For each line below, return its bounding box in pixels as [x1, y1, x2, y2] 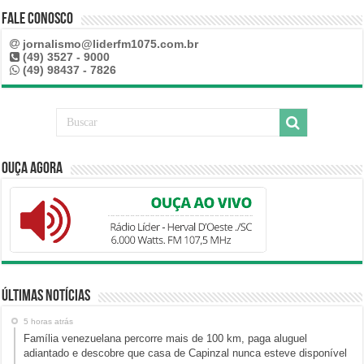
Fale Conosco [2, 11, 74, 28]
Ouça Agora [2, 161, 63, 178]
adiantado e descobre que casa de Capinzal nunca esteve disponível [24, 347, 348, 360]
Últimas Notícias [2, 288, 91, 305]
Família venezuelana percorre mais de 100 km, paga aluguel [24, 332, 308, 345]
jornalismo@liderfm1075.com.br [23, 37, 199, 51]
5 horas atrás [24, 317, 74, 327]
